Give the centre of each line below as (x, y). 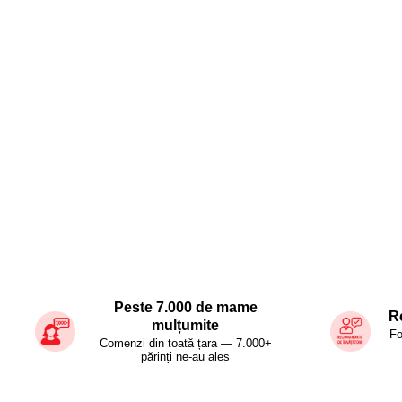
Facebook (358, 306)
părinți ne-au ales (186, 357)
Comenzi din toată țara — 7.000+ (185, 344)
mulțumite (186, 326)
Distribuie (357, 274)
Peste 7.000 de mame (185, 308)
